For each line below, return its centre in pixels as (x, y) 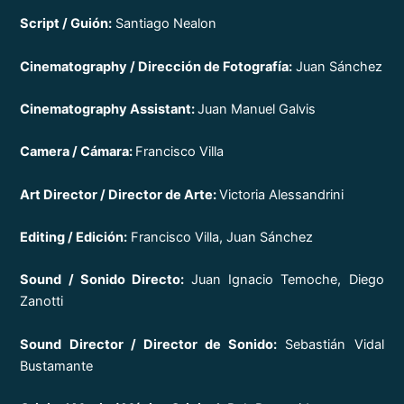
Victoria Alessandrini (282, 194)
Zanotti (42, 302)
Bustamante (57, 366)
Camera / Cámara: (78, 152)
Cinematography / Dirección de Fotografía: (156, 66)
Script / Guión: (66, 24)
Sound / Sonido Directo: (106, 280)
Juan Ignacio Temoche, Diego (287, 280)
